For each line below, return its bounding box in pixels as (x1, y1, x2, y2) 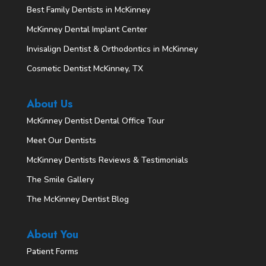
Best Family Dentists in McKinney (26, 4, 150, 15)
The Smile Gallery (26, 174, 94, 186)
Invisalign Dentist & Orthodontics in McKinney (26, 43, 198, 55)
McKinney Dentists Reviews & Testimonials (26, 154, 188, 166)
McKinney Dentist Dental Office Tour (26, 115, 164, 127)
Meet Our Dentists (26, 135, 96, 147)
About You (26, 227, 78, 243)
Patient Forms (26, 246, 78, 258)
